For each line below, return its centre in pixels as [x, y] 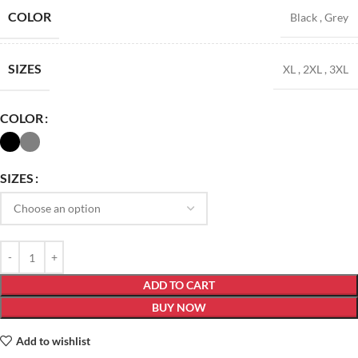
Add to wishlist [53, 340]
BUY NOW [179, 308]
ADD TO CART [179, 285]
